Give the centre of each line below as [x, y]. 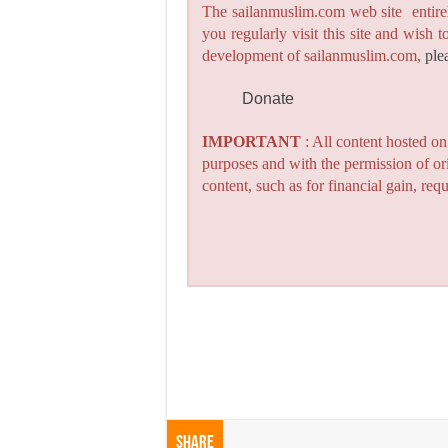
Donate [268, 99]
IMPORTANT [252, 142]
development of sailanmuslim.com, [314, 56]
